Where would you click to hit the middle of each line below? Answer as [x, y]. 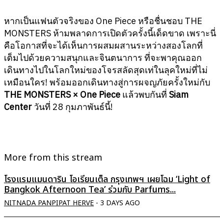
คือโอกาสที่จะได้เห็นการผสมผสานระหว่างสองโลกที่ [103, 46]
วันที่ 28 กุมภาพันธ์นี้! [72, 107]
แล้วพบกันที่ [145, 95]
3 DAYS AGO [120, 203]
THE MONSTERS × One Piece [62, 95]
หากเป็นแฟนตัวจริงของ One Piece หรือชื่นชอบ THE [103, 21]
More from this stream [53, 158]
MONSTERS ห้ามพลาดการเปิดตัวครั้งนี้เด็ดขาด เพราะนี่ [110, 33]
